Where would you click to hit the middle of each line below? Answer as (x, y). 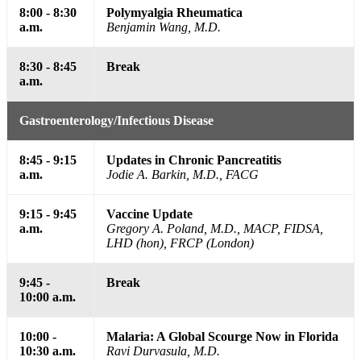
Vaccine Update (149, 214)
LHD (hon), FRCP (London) (180, 243)
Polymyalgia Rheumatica (174, 13)
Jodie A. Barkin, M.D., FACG (183, 175)
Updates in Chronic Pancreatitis (194, 160)
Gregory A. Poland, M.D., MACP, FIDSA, (215, 229)
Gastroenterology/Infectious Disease (116, 121)
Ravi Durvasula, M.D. (163, 351)
